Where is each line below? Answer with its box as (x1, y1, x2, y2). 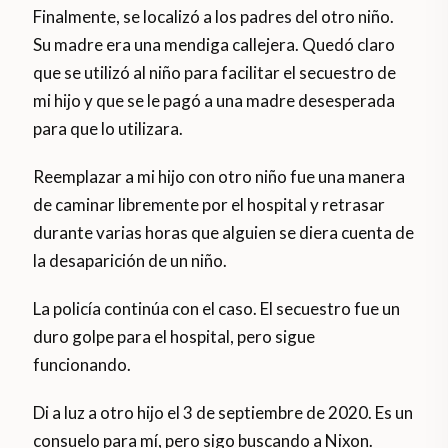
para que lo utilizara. (33, 118, 184, 140)
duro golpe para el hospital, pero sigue (33, 326, 316, 348)
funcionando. (33, 354, 132, 376)
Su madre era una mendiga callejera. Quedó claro (33, 34, 396, 56)
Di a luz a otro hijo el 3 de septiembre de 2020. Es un (33, 402, 414, 424)
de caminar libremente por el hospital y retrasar (33, 194, 386, 216)
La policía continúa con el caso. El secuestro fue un (33, 298, 401, 320)
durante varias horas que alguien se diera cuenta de (33, 222, 415, 244)
